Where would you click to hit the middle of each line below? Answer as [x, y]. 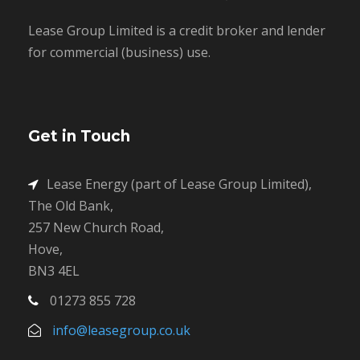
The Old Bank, [71, 206]
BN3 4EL [54, 271]
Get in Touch [79, 136]
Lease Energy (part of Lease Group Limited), [179, 184]
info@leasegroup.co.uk [121, 330]
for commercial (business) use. [119, 52]
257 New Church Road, [96, 227]
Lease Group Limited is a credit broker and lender [177, 31]
